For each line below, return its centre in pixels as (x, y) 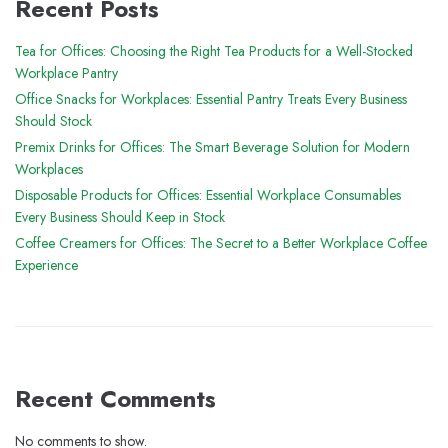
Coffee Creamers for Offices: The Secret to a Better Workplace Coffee (221, 243)
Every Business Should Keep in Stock (120, 217)
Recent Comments (115, 398)
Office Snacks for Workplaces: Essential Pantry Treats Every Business (211, 99)
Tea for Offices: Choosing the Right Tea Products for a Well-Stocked (214, 51)
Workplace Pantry (66, 73)
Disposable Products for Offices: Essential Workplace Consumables (208, 195)
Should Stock (53, 121)
